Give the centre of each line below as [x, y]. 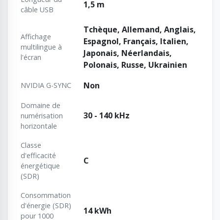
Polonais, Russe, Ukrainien [135, 65]
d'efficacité [38, 156]
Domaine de [41, 106]
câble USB [37, 10]
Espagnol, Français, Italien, [136, 41]
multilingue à [41, 47]
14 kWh [97, 211]
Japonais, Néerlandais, [128, 53]
